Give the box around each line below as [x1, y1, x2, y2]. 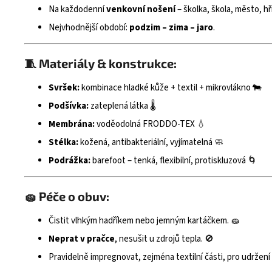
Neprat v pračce [49, 233, 115, 246]
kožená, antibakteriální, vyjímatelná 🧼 [78, 136, 223, 149]
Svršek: [49, 81, 80, 95]
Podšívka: [49, 100, 89, 113]
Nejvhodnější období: [49, 21, 129, 35]
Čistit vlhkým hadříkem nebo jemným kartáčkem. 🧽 [49, 214, 240, 228]
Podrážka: [49, 154, 90, 168]
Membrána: [49, 118, 95, 131]
